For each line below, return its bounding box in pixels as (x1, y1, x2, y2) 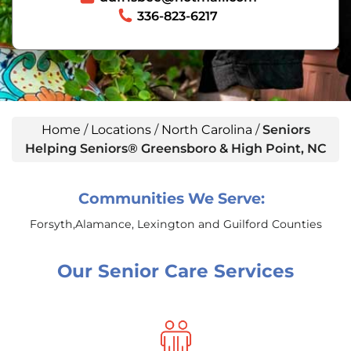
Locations (90, 122, 151, 137)
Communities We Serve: (78, 189, 265, 208)
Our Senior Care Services (57, 260, 294, 282)
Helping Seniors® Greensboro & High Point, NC (24, 141, 327, 156)
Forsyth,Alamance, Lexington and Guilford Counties (29, 217, 322, 231)
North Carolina (161, 122, 252, 137)
